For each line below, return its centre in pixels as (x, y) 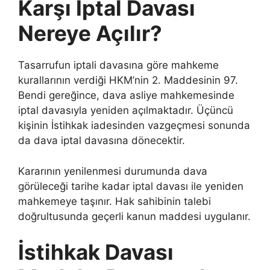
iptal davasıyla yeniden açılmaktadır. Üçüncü (126, 110)
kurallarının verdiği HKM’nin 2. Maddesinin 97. (128, 80)
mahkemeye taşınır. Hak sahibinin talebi (115, 201)
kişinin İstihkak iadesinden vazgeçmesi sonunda (134, 125)
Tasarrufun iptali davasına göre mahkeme (118, 65)
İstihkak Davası (96, 252)
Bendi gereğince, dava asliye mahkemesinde (126, 95)
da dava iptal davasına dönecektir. (102, 140)
